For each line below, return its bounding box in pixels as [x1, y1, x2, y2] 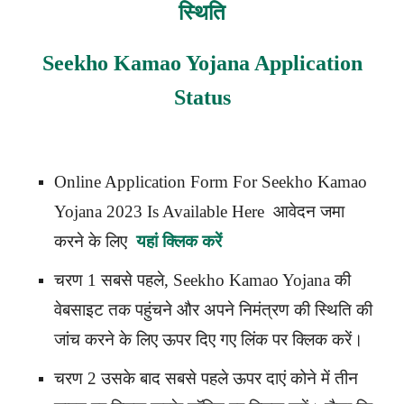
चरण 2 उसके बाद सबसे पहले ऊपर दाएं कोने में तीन [54, 368, 358, 388]
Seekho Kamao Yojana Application [41, 50, 363, 75]
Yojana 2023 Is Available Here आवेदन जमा [54, 201, 344, 221]
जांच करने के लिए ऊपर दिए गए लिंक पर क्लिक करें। [54, 329, 363, 349]
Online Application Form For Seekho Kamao [54, 171, 367, 191]
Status [173, 85, 231, 109]
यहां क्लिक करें [136, 231, 222, 251]
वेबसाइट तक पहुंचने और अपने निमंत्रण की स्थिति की [54, 299, 372, 319]
